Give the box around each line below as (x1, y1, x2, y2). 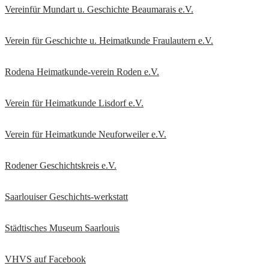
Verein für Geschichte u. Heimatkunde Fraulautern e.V (5, 35, 211, 46)
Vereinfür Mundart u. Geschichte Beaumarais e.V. (5, 4, 193, 15)
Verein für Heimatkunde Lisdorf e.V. (5, 98, 144, 109)
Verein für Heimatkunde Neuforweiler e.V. (5, 129, 166, 140)
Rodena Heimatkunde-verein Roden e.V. (5, 67, 159, 77)
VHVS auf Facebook (5, 254, 86, 265)
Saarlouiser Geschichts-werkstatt (5, 192, 128, 202)
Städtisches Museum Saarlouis (5, 223, 119, 234)
